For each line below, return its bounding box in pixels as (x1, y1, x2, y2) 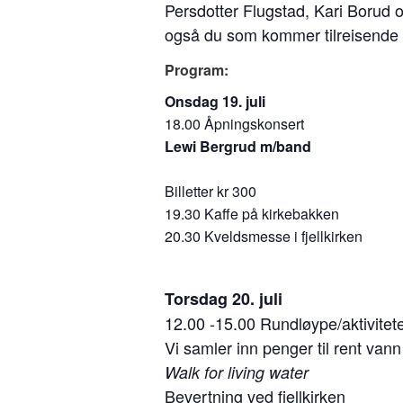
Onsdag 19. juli (165, 90, 265, 112)
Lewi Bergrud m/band (165, 135, 311, 157)
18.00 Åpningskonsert (165, 112, 304, 134)
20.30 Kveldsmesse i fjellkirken (165, 225, 363, 246)
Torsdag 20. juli (165, 286, 282, 310)
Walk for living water (165, 360, 309, 383)
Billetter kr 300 (165, 180, 256, 201)
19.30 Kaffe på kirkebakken (165, 202, 339, 224)
